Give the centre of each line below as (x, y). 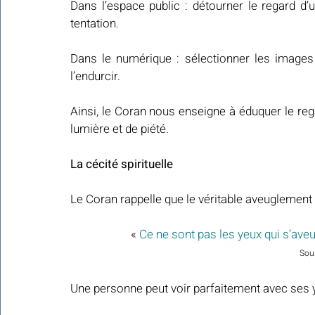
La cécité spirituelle (122, 165)
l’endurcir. (95, 77)
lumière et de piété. (120, 129)
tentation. (95, 24)
